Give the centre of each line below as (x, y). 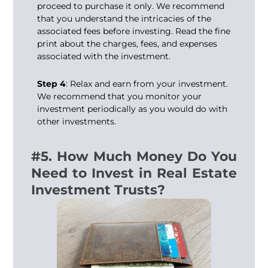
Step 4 (52, 83)
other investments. (77, 121)
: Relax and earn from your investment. (147, 83)
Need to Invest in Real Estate (134, 173)
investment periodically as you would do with (133, 109)
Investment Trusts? (98, 190)
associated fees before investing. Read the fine (134, 31)
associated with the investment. (104, 57)
